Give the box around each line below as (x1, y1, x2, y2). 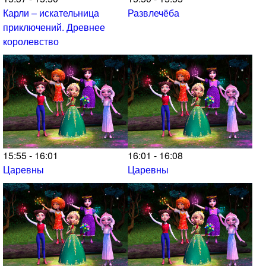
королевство (3, 34, 59, 49)
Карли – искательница (3, 6, 99, 20)
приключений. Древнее (3, 20, 105, 34)
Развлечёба (128, 6, 179, 20)
